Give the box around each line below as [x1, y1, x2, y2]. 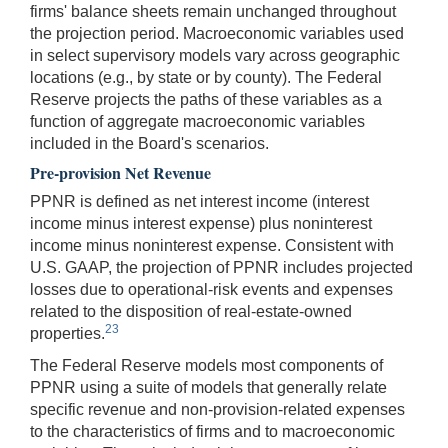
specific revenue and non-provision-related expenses [30, 400, 405, 418]
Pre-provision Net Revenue [30, 160, 211, 184]
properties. [30, 324, 105, 342]
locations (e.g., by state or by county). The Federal [30, 68, 382, 86]
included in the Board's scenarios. [30, 134, 269, 152]
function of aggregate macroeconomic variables [30, 112, 365, 130]
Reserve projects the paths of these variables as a [30, 90, 382, 108]
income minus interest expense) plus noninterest [30, 214, 372, 232]
